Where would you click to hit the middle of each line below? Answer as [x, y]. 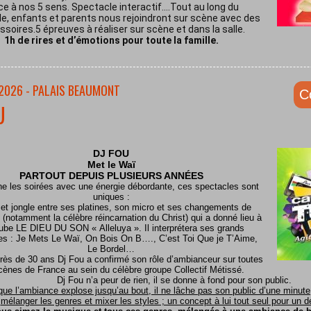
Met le [103, 165]
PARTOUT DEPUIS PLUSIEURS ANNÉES [111, 176]
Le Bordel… [111, 249]
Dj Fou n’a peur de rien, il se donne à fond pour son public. [174, 280]
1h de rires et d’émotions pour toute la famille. [111, 40]
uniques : [111, 197]
